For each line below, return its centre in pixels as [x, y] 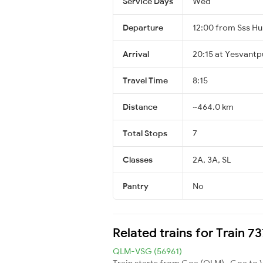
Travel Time [145, 80]
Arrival [136, 54]
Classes [138, 159]
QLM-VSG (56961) [147, 251]
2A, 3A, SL [212, 159]
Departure [143, 27]
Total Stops [145, 133]
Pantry [136, 186]
